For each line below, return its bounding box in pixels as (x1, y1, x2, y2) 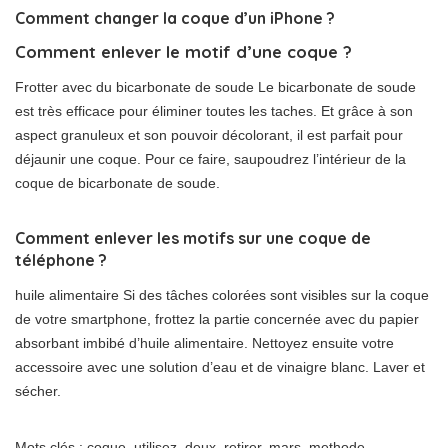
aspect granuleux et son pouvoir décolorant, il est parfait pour (15, 127, 403, 144)
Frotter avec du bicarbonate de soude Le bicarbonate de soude (15, 79, 416, 96)
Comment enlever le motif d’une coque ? (15, 41, 352, 63)
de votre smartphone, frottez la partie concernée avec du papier (15, 311, 419, 328)
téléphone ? (15, 250, 107, 271)
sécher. (15, 383, 61, 400)
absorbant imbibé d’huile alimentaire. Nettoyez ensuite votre (15, 335, 394, 352)
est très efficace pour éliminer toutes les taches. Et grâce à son (15, 103, 413, 120)
